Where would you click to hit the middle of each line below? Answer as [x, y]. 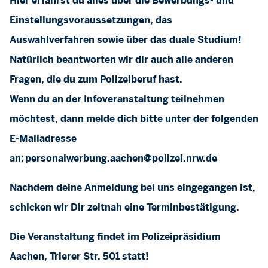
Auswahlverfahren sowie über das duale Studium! [126, 40]
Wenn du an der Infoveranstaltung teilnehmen [117, 100]
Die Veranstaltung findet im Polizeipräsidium [115, 237]
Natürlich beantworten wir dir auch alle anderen [121, 60]
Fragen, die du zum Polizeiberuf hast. [96, 80]
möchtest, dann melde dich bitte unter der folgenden [134, 119]
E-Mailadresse [43, 139]
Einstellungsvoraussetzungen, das [91, 21]
